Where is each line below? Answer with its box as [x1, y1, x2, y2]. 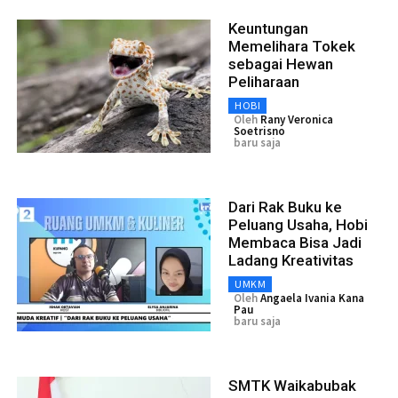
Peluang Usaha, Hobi [228, 215, 368, 234]
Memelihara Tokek [228, 36, 355, 55]
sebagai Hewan [228, 54, 333, 73]
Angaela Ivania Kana [260, 290, 364, 306]
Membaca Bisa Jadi [228, 233, 362, 251]
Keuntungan [228, 19, 308, 37]
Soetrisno [234, 123, 285, 139]
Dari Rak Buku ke [228, 197, 342, 216]
